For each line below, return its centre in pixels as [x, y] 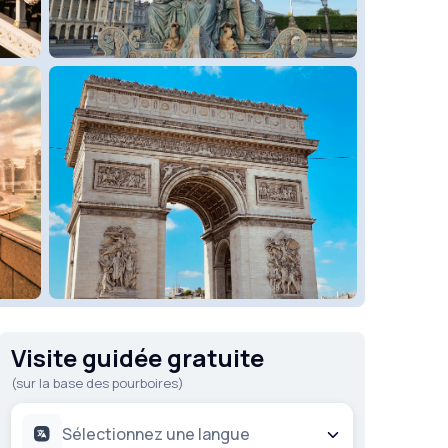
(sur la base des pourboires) [98, 383]
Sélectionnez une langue [156, 434]
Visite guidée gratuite [138, 357]
